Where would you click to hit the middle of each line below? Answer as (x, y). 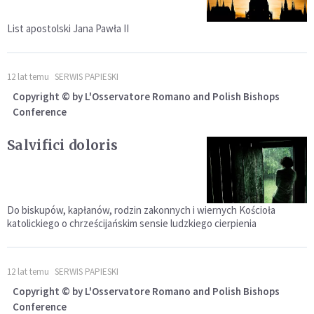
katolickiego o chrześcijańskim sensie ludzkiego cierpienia (132, 224)
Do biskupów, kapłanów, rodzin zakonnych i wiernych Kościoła (141, 210)
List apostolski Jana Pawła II (68, 29)
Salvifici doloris (63, 145)
